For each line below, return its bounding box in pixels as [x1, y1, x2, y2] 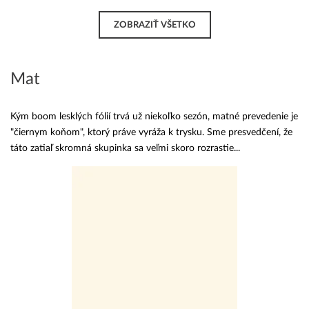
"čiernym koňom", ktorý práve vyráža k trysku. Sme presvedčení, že [10, 127, 292, 137]
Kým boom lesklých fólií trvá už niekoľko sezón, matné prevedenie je [10, 111, 298, 121]
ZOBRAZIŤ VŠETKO [113, 21, 196, 30]
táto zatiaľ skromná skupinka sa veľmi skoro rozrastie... [10, 143, 240, 153]
